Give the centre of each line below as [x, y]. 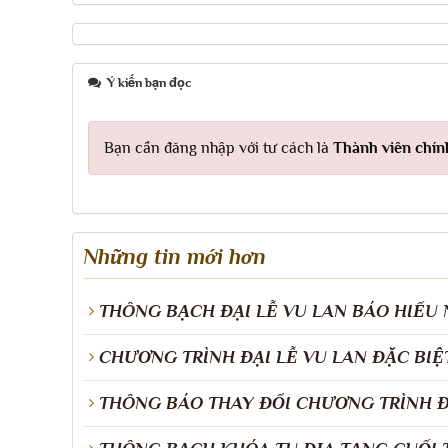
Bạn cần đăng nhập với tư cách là [218, 148]
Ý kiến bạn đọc [147, 82]
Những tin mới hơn [174, 256]
